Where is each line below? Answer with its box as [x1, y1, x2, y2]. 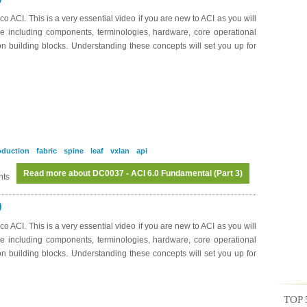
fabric [36, 147, 57, 155]
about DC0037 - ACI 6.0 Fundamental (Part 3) [66, 169, 243, 178]
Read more [23, 169, 66, 178]
